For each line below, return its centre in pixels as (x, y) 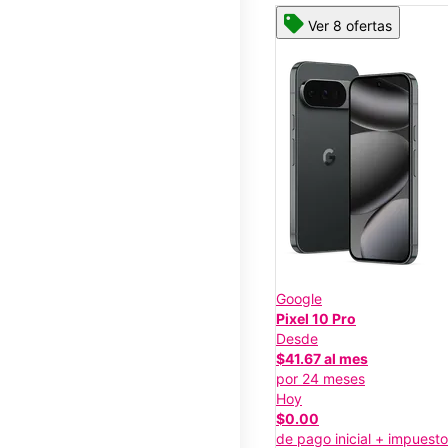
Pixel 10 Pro (316, 318)
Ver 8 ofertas (350, 25)
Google (299, 298)
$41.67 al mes (322, 358)
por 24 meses (320, 378)
